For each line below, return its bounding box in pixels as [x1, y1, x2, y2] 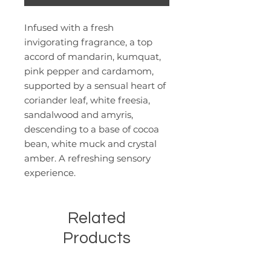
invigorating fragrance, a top [24, 36, 152, 48]
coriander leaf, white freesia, [24, 94, 150, 106]
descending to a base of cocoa [24, 123, 159, 135]
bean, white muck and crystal [24, 138, 157, 150]
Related [68, 210, 126, 227]
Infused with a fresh [24, 22, 114, 34]
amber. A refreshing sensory [24, 152, 151, 165]
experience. [24, 167, 76, 179]
